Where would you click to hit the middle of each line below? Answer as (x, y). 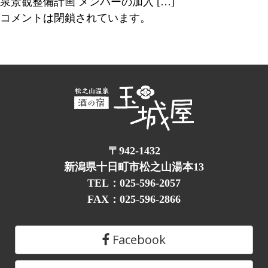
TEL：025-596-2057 (134, 183)
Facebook (137, 239)
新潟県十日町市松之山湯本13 (134, 167)
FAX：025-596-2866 (134, 199)
